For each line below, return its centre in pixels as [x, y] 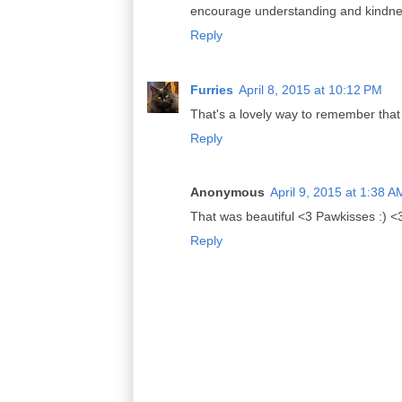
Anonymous [227, 192]
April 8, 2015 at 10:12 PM [310, 89]
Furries [212, 89]
